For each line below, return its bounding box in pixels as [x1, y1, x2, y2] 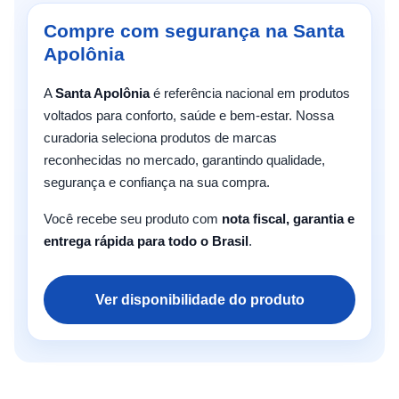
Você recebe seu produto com [44, 210, 222, 226]
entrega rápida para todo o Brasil [44, 232, 248, 248]
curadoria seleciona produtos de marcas [44, 129, 277, 145]
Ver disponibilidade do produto [94, 291, 305, 307]
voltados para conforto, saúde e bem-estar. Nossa [44, 107, 334, 123]
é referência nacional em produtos [150, 85, 350, 101]
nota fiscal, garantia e [222, 210, 354, 226]
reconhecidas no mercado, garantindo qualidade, [44, 151, 325, 167]
